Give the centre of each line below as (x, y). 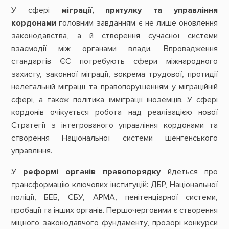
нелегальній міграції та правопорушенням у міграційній (114, 87)
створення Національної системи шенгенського (114, 138)
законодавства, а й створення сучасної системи (114, 36)
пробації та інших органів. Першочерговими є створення (114, 210)
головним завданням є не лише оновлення (137, 23)
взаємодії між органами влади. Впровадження (114, 48)
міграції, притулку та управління (140, 10)
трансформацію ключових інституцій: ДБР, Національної (114, 184)
